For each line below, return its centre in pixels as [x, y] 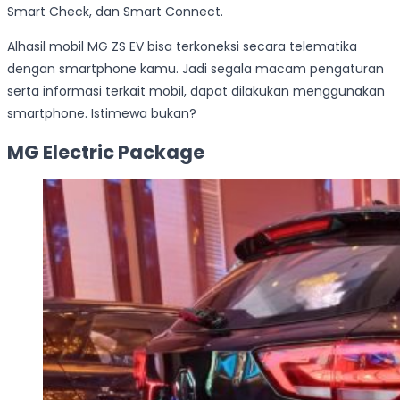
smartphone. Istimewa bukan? [102, 114]
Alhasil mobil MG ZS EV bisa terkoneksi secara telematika [182, 47]
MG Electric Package [106, 152]
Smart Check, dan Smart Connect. [115, 12]
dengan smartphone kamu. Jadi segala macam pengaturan [196, 69]
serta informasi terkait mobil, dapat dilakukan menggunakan [196, 92]
